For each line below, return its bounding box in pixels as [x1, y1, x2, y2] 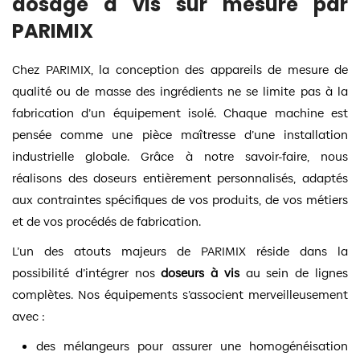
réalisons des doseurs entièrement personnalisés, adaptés [12, 169, 348, 186]
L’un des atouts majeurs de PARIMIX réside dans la [12, 242, 348, 260]
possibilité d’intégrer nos [12, 264, 162, 281]
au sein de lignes [239, 264, 349, 281]
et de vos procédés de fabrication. [12, 212, 201, 230]
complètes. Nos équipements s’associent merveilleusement [12, 285, 348, 303]
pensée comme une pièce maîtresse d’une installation [12, 125, 348, 143]
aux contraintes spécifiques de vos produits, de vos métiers [12, 190, 348, 208]
